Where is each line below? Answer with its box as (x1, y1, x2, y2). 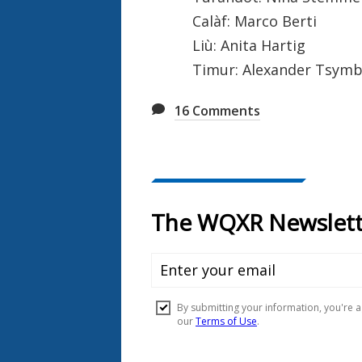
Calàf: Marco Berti (192, 11, 317, 31)
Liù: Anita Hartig (192, 35, 305, 55)
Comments (189, 101, 260, 120)
